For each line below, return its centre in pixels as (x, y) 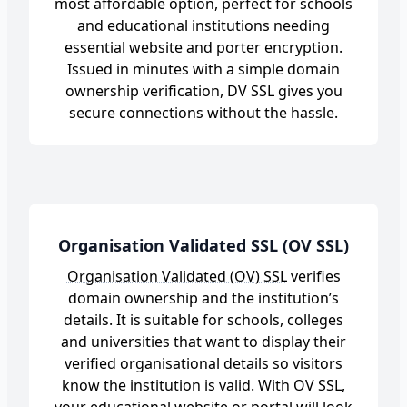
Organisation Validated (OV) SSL (177, 276)
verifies (313, 276)
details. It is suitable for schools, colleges (203, 320)
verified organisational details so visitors (203, 363)
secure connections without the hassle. (203, 113)
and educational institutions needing (203, 25)
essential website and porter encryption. (203, 47)
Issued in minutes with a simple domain (203, 69)
